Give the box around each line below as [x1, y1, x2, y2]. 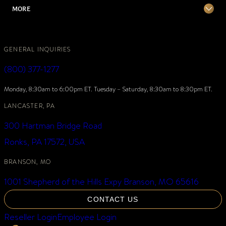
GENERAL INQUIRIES [4, 45, 71, 53]
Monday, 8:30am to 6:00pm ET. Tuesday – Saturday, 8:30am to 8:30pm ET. [4, 84, 212, 93]
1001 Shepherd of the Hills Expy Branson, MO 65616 [4, 175, 199, 187]
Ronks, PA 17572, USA [4, 135, 85, 147]
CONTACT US [87, 195, 139, 203]
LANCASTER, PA [4, 101, 55, 109]
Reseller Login [4, 210, 57, 222]
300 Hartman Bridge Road [4, 119, 102, 131]
